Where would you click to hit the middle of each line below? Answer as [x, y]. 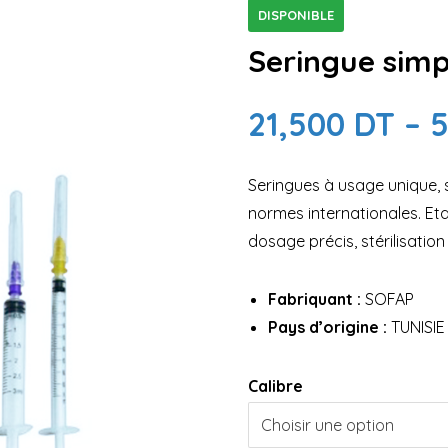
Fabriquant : [315, 299]
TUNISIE [416, 327]
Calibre [276, 386]
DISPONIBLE [296, 15]
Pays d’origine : [328, 327]
